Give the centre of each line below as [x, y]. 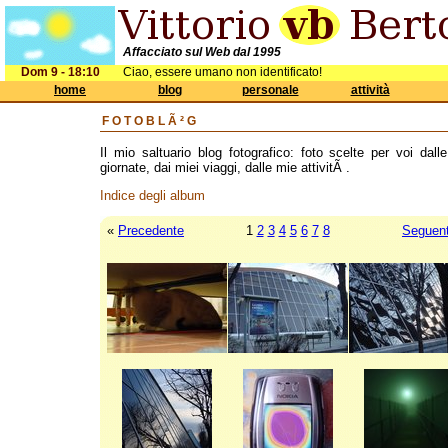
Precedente [151, 230]
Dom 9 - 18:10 [60, 72]
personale [270, 90]
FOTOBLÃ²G [150, 121]
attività [370, 90]
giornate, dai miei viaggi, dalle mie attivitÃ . [225, 167]
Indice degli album [152, 195]
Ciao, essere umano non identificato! [222, 72]
